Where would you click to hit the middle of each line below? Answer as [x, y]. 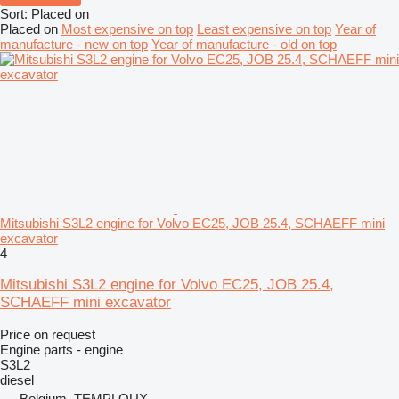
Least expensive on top [264, 28]
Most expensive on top [127, 28]
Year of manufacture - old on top [244, 44]
